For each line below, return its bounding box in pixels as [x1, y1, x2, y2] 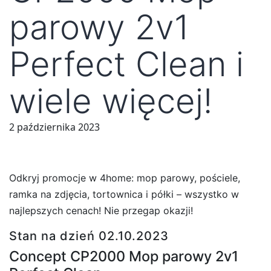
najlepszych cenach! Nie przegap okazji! [9, 204, 193, 217]
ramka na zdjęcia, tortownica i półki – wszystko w [9, 188, 239, 200]
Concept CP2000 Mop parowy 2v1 [9, 247, 238, 265]
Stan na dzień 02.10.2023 [9, 228, 169, 243]
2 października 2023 [9, 120, 100, 134]
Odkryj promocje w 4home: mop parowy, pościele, [9, 171, 240, 184]
